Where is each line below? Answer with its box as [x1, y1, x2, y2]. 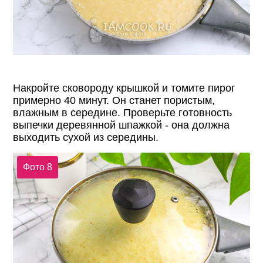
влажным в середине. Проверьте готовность [13, 106, 232, 119]
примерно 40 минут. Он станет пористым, [13, 94, 215, 106]
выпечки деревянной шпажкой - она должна [13, 119, 230, 131]
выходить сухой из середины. [13, 131, 159, 143]
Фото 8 [22, 162, 52, 173]
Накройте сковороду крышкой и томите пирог [13, 82, 236, 94]
